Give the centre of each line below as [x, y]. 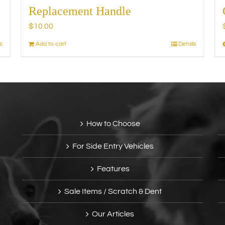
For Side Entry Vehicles [113, 146]
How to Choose [113, 124]
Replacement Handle [80, 11]
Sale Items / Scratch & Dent [113, 192]
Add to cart [51, 44]
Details [188, 44]
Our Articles [113, 214]
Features [113, 169]
